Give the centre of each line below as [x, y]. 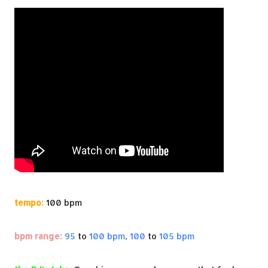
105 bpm [177, 236]
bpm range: [38, 236]
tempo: [29, 202]
